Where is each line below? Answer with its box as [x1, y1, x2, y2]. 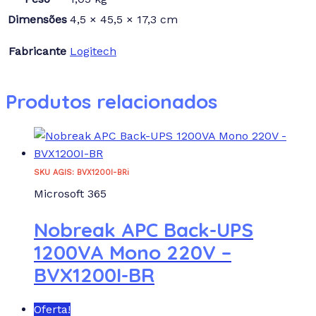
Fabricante [8, 44, 66, 59]
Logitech [70, 44, 116, 59]
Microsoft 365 [34, 186, 107, 200]
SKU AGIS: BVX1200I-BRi [34, 167, 129, 177]
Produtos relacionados [6, 88, 217, 114]
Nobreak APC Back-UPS [34, 217, 253, 242]
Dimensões [8, 13, 67, 27]
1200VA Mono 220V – [34, 239, 231, 265]
